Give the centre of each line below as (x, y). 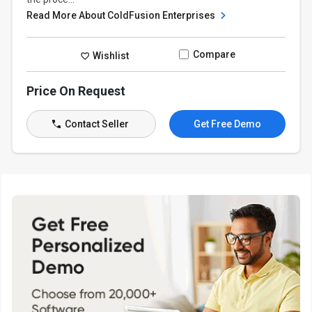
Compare (214, 54)
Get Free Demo (227, 124)
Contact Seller (95, 124)
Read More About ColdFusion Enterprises (122, 15)
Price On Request (76, 91)
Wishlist (110, 55)
